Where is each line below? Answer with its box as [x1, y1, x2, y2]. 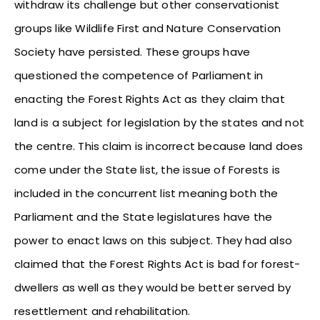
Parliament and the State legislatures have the [14, 209, 273, 224]
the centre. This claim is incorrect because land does [14, 138, 304, 154]
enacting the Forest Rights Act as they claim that [14, 91, 285, 106]
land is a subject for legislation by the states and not [14, 114, 305, 130]
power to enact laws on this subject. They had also [14, 232, 293, 248]
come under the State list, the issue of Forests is [14, 161, 281, 177]
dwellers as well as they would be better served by [14, 279, 291, 295]
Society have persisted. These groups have [14, 44, 251, 59]
